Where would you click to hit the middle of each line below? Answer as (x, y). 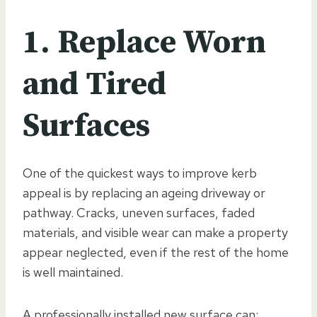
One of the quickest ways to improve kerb (140, 173)
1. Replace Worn (144, 42)
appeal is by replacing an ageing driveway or (144, 192)
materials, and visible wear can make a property (155, 232)
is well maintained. (73, 272)
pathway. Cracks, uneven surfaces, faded (139, 212)
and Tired (94, 84)
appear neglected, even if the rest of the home (156, 252)
